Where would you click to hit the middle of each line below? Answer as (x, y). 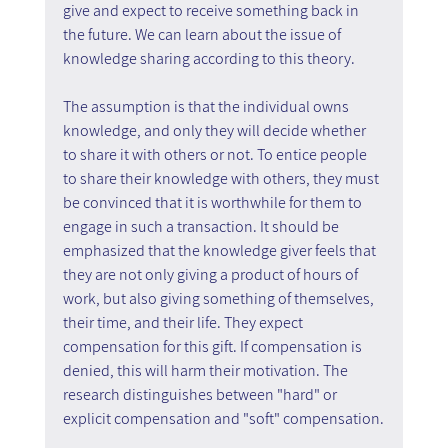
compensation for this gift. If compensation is (213, 346)
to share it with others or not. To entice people (216, 154)
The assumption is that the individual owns (207, 106)
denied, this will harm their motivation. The (206, 370)
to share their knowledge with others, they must (222, 178)
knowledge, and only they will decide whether (215, 130)
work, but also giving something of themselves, (219, 298)
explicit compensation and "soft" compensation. (223, 418)
